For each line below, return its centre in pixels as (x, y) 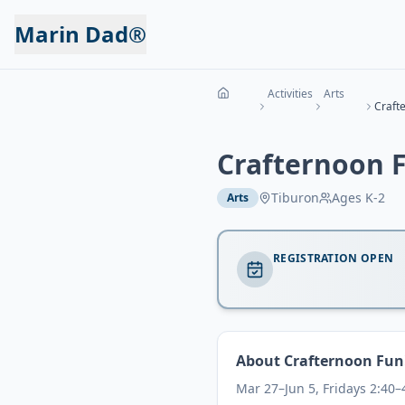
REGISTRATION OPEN (334, 258)
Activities (290, 94)
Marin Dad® (80, 34)
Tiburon (295, 198)
